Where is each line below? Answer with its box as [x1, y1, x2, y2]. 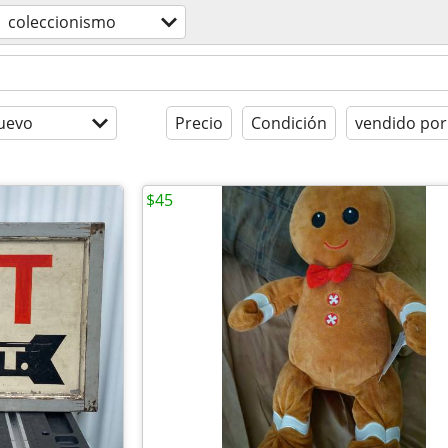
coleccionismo [8, 11, 116, 33]
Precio [175, 112, 223, 134]
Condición [251, 112, 327, 134]
